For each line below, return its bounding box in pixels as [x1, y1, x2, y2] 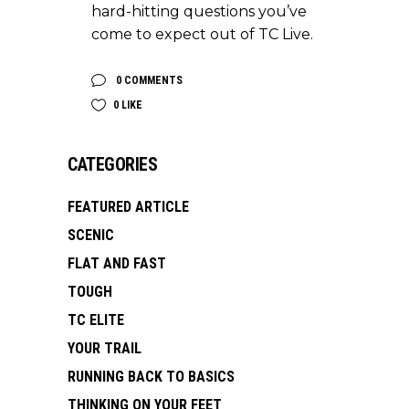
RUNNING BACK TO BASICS [68, 367, 235, 385]
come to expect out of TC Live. [91, 25, 313, 43]
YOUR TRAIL [68, 339, 142, 357]
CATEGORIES [68, 152, 157, 175]
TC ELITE [68, 310, 124, 329]
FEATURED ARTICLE [68, 197, 189, 215]
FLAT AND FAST [68, 254, 166, 272]
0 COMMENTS [113, 73, 183, 87]
